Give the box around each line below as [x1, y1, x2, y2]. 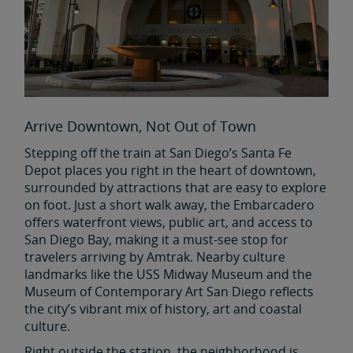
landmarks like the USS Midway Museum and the [24, 265, 312, 283]
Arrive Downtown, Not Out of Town [24, 116, 256, 136]
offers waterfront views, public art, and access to [24, 213, 313, 231]
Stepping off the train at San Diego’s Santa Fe [24, 143, 292, 162]
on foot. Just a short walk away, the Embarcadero [24, 195, 314, 214]
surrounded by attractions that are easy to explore [24, 178, 326, 196]
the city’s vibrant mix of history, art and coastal [24, 299, 302, 318]
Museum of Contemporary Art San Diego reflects [24, 282, 314, 300]
